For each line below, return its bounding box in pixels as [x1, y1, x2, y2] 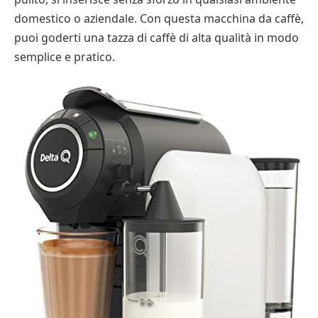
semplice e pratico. [14, 49, 115, 65]
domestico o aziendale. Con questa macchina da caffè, [14, 11, 304, 26]
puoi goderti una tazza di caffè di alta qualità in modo [14, 30, 299, 45]
